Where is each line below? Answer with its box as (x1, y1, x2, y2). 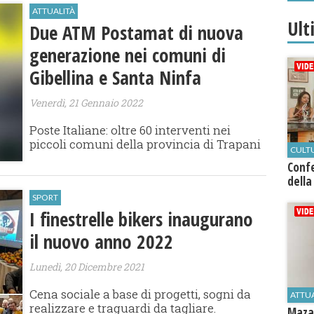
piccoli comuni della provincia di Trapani (29, 136, 261, 153)
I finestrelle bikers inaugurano (29, 205, 254, 232)
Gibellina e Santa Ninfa (29, 64, 202, 91)
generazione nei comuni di (29, 42, 226, 69)
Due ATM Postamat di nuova (29, 20, 244, 46)
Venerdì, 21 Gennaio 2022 (29, 96, 144, 110)
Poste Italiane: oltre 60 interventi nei (29, 122, 231, 139)
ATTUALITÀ (32, 6, 76, 17)
